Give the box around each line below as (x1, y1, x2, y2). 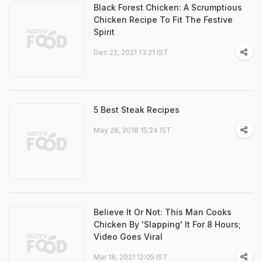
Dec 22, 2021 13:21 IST (94, 48, 168, 57)
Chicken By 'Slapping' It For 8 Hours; (94, 219, 241, 230)
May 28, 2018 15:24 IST (94, 126, 171, 135)
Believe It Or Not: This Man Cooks (94, 207, 232, 218)
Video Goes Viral (94, 232, 163, 242)
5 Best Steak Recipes (94, 105, 180, 115)
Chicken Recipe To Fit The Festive (94, 15, 233, 25)
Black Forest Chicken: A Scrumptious (94, 2, 242, 13)
